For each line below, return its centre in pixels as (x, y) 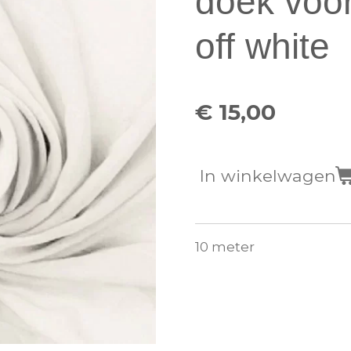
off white (262, 47)
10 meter (225, 247)
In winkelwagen (268, 176)
